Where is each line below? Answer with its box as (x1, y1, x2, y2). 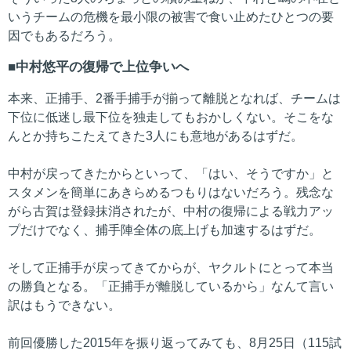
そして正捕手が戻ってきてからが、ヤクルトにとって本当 (8, 260, 334, 274)
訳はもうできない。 (8, 298, 121, 312)
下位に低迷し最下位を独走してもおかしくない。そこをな (8, 110, 334, 124)
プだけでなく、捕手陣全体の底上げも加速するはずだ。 (8, 223, 321, 237)
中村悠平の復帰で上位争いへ (16, 59, 189, 74)
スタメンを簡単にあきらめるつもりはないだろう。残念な (8, 185, 334, 199)
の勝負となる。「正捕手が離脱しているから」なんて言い (8, 279, 334, 293)
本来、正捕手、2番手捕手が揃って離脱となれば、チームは (8, 91, 341, 105)
